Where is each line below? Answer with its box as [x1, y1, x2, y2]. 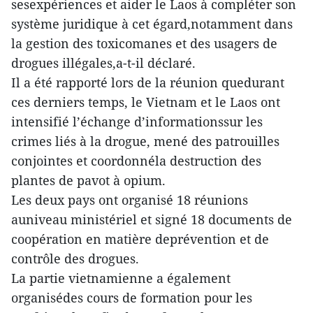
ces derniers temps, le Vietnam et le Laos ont [11, 94, 280, 110]
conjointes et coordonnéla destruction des [11, 152, 261, 169]
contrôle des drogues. [11, 250, 139, 267]
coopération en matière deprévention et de [11, 231, 269, 247]
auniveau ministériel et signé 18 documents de [11, 211, 292, 228]
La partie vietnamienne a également [11, 270, 231, 286]
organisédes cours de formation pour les [11, 289, 252, 306]
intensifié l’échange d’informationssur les [11, 113, 263, 130]
